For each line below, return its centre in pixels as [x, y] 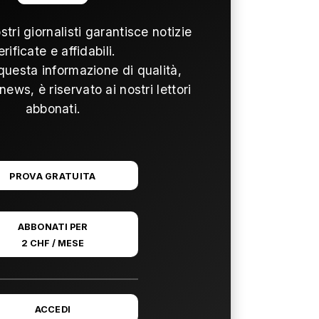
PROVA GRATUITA [53, 176]
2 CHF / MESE [53, 243]
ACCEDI [53, 309]
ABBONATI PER [53, 227]
